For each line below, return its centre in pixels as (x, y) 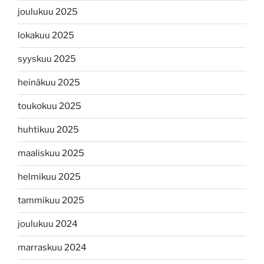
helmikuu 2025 (49, 177)
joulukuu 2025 (48, 12)
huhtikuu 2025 (48, 130)
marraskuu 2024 (52, 248)
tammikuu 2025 (51, 201)
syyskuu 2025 (47, 59)
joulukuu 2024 (48, 224)
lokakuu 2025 (46, 36)
